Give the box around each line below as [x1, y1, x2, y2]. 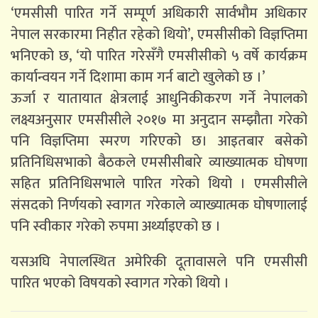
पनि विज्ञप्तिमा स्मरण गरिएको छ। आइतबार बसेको [11, 128, 307, 153]
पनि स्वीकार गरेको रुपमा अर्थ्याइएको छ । [11, 214, 224, 238]
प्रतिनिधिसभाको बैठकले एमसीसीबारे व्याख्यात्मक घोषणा [11, 150, 307, 175]
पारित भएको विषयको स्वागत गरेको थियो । [11, 270, 229, 295]
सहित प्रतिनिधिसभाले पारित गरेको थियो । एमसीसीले [11, 171, 307, 196]
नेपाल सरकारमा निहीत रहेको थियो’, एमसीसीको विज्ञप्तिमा [11, 22, 307, 47]
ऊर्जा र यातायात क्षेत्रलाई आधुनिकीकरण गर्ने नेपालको [11, 86, 307, 111]
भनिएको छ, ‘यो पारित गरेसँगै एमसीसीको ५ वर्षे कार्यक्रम [11, 43, 307, 68]
